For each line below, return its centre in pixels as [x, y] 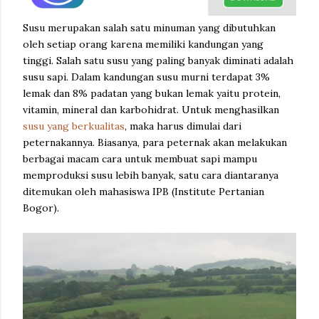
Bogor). [41, 208]
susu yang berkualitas [74, 126]
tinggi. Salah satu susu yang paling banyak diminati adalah [158, 61]
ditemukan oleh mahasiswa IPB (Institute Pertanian [143, 192]
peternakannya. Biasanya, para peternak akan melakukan [155, 142]
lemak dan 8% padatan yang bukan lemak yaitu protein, [152, 93]
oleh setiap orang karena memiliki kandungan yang [143, 44]
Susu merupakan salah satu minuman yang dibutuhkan [149, 28]
